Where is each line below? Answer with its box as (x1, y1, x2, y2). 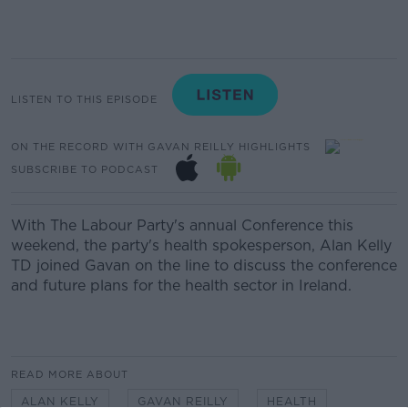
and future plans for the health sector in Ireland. (11, 277, 352, 294)
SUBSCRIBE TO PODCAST (11, 162, 158, 176)
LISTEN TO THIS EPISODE (11, 92, 158, 106)
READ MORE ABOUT (11, 368, 128, 381)
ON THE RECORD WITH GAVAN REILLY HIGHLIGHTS (11, 139, 311, 153)
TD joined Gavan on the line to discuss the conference (11, 257, 397, 274)
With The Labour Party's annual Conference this (11, 217, 353, 234)
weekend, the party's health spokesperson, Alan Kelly (11, 237, 392, 254)
